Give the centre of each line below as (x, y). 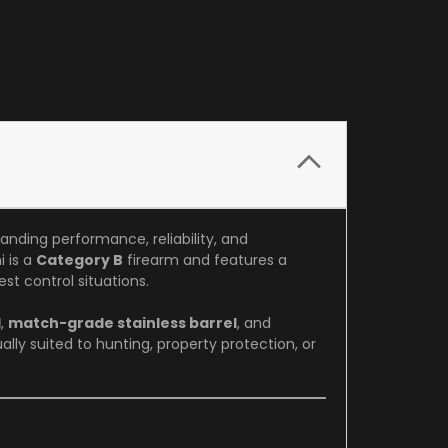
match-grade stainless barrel (122, 322)
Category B (79, 259)
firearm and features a (207, 259)
